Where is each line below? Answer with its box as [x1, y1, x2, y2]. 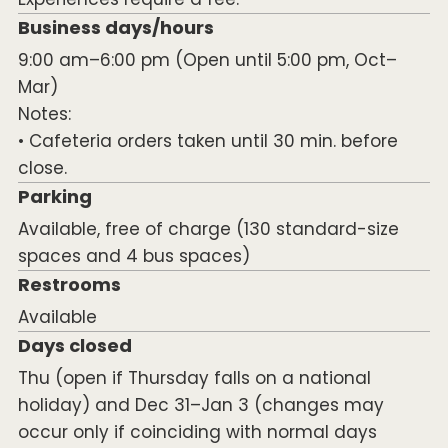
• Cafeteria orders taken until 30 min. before [17, 129, 398, 154]
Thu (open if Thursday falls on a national [17, 366, 371, 391]
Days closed [17, 333, 132, 359]
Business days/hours [17, 15, 214, 41]
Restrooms [17, 272, 121, 298]
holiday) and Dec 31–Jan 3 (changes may [17, 393, 384, 418]
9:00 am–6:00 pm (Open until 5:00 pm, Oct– [17, 48, 397, 73]
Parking [17, 184, 92, 210]
